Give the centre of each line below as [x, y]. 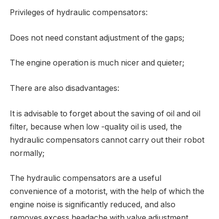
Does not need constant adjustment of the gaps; [97, 38]
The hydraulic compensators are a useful [86, 178]
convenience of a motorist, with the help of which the [107, 192]
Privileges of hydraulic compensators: [79, 13]
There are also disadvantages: [65, 88]
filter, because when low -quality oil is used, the [96, 127]
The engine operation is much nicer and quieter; [97, 63]
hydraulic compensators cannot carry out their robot [107, 140]
